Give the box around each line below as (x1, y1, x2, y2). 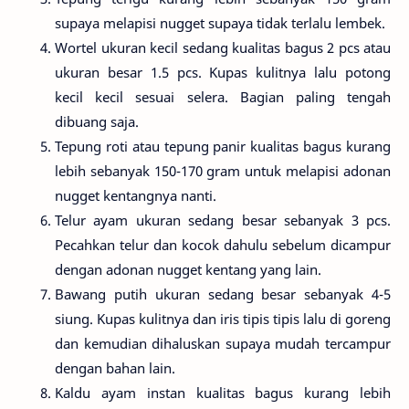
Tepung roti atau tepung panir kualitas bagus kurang (55, 137, 391, 156)
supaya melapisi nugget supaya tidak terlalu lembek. (55, 14, 385, 33)
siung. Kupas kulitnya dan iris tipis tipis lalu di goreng (55, 309, 391, 329)
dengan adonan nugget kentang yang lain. (55, 260, 321, 279)
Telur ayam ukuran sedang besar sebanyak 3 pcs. (55, 211, 391, 230)
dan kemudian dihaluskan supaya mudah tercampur (55, 334, 391, 353)
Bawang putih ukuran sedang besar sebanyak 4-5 (55, 285, 391, 304)
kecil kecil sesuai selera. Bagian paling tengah (55, 88, 391, 107)
